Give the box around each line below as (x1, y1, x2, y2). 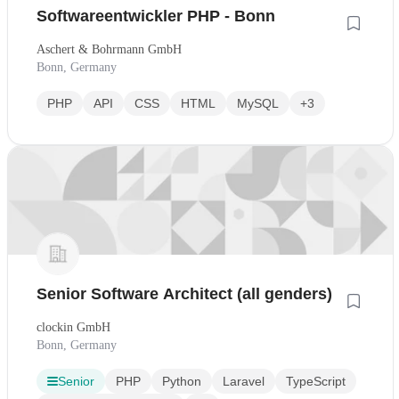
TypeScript (286, 374, 346, 389)
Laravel (223, 374, 265, 389)
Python (162, 374, 201, 389)
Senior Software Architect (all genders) (37, 285, 332, 304)
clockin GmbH (37, 321, 110, 335)
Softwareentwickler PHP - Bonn (37, 7, 275, 26)
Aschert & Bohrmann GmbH (37, 43, 182, 57)
